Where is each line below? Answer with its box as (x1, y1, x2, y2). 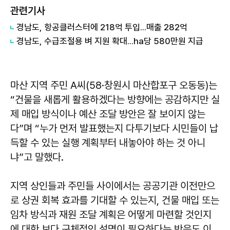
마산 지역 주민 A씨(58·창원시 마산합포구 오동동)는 (10, 79, 217, 92)
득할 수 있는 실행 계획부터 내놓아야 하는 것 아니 (10, 137, 205, 149)
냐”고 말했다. (10, 151, 64, 164)
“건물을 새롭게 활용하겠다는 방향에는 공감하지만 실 (10, 93, 220, 106)
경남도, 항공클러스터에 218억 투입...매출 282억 (16, 22, 187, 33)
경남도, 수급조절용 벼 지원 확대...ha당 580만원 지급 (16, 36, 203, 47)
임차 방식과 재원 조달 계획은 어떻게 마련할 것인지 (10, 208, 212, 221)
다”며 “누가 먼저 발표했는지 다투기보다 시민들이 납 (10, 122, 218, 135)
